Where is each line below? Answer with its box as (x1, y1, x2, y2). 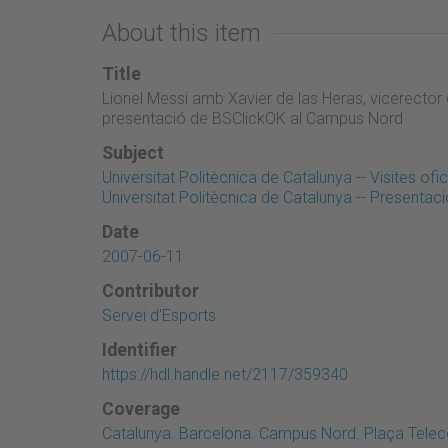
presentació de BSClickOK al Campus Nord (102, 108, 403, 128)
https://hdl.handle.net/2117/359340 (102, 364, 348, 384)
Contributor (102, 280, 199, 301)
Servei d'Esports (102, 305, 216, 325)
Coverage (102, 398, 180, 419)
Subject (102, 142, 164, 163)
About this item (102, 18, 261, 47)
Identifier (102, 339, 177, 360)
